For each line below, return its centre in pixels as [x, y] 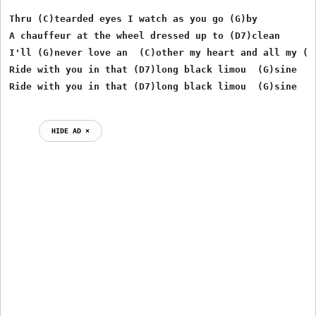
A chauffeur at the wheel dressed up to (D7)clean [145, 35]
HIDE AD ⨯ [71, 130]
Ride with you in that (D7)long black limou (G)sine [153, 69]
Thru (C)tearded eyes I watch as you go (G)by [134, 18]
